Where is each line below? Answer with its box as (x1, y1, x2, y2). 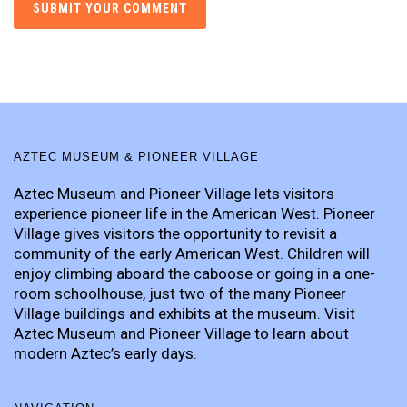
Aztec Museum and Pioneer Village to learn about (14, 324, 349, 342)
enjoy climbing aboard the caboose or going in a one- (14, 264, 375, 283)
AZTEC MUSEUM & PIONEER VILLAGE (14, 150, 259, 164)
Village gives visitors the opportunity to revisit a (14, 224, 337, 243)
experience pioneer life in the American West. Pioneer (14, 204, 375, 223)
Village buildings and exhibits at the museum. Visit (14, 304, 355, 323)
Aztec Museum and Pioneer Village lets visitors (14, 184, 334, 203)
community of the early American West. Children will (14, 244, 370, 263)
